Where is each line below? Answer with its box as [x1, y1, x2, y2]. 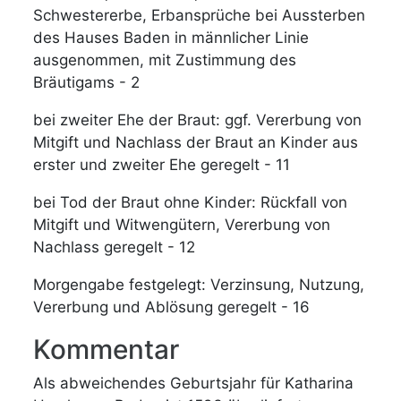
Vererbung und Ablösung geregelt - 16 [33, 297, 311, 316]
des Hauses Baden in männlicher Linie [33, 28, 310, 47]
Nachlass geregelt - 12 [33, 237, 196, 256]
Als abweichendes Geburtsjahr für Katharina [33, 374, 354, 392]
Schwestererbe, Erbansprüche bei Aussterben [33, 5, 366, 24]
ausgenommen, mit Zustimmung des [33, 50, 297, 69]
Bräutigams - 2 [33, 73, 141, 91]
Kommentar [33, 332, 180, 365]
